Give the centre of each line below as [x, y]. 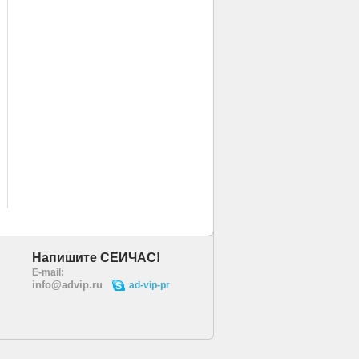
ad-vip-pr [149, 285]
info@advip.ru [67, 285]
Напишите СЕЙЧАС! [96, 258]
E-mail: [48, 272]
